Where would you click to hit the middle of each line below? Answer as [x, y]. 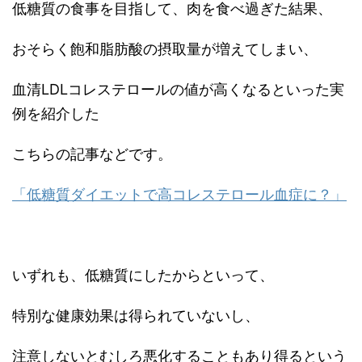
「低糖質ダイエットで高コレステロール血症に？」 [179, 194]
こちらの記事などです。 [92, 154]
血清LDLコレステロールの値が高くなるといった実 [178, 89]
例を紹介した [56, 114]
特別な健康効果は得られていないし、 [136, 316]
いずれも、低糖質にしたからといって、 [143, 275]
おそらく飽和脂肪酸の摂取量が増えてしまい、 [165, 49]
